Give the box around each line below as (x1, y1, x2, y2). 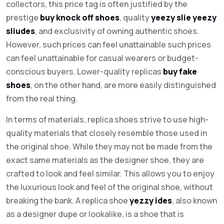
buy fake (163, 66, 197, 77)
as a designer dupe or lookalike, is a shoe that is (6, 208, 184, 219)
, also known (172, 195, 217, 206)
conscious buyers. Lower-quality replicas (6, 66, 163, 77)
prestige (6, 12, 40, 23)
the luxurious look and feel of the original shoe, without (6, 181, 213, 192)
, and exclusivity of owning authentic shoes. (35, 25, 199, 36)
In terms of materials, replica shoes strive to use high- (6, 114, 208, 125)
